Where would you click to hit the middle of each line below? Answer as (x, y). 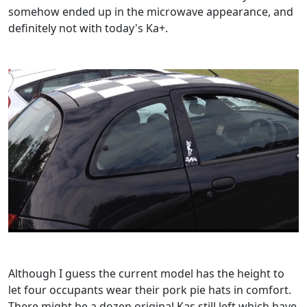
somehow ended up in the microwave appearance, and (151, 11)
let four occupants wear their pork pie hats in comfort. (150, 290)
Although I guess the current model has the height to (146, 274)
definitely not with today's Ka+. (88, 28)
